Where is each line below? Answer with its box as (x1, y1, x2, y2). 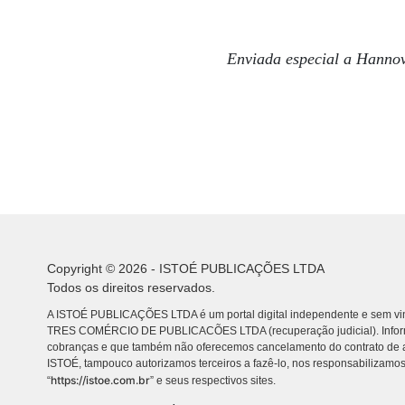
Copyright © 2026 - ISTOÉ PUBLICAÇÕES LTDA (47, 261, 325, 276)
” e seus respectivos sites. (150, 374, 276, 387)
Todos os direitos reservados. (47, 280, 215, 295)
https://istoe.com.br (51, 373, 150, 387)
